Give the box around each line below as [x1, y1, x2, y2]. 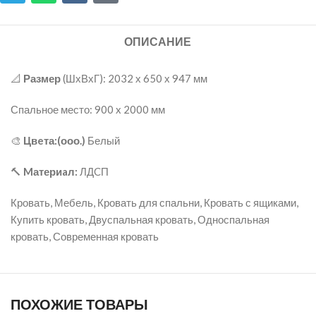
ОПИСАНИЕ [124, 34, 192, 51]
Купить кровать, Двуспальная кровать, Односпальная [11, 213, 269, 226]
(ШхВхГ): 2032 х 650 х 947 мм [61, 72, 207, 85]
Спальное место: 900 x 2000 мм [11, 103, 165, 116]
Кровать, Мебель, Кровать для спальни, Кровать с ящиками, [11, 196, 298, 209]
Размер [23, 72, 61, 85]
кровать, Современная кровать [11, 230, 159, 243]
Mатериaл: [23, 165, 80, 178]
